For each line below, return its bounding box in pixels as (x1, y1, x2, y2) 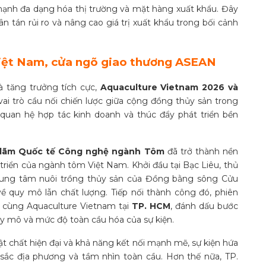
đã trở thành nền (164, 145, 238, 157)
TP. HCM (131, 200, 170, 211)
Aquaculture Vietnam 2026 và (100, 81, 238, 93)
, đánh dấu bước (170, 200, 238, 211)
